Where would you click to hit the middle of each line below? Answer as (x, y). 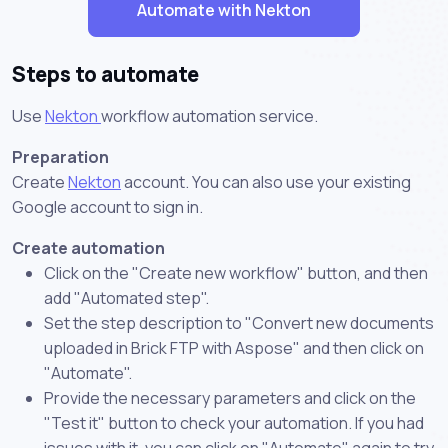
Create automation (88, 247)
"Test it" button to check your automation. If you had (234, 422)
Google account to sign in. (107, 206)
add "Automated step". (126, 297)
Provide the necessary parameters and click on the (230, 397)
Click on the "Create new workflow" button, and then (236, 272)
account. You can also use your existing (266, 181)
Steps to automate (105, 73)
